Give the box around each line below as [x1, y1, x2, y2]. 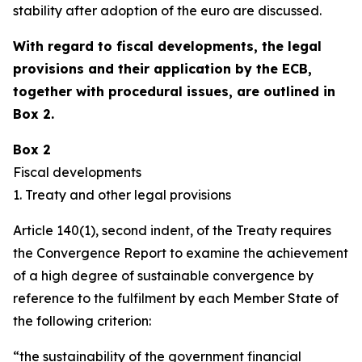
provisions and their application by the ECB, [13, 61, 312, 77]
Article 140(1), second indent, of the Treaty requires [13, 222, 331, 238]
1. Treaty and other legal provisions [13, 187, 231, 203]
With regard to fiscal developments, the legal [13, 38, 322, 54]
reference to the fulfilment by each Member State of [13, 290, 339, 306]
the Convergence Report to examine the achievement [13, 245, 348, 261]
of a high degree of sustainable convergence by [13, 267, 314, 284]
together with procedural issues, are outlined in [13, 83, 335, 99]
